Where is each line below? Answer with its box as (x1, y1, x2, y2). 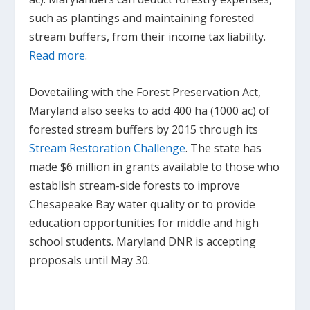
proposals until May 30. (29, 252, 151, 268)
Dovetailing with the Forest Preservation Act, (29, 84, 262, 100)
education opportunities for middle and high (29, 215, 259, 230)
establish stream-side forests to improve (29, 177, 241, 193)
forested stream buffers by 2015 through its (29, 121, 259, 137)
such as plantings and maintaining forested (29, 10, 255, 26)
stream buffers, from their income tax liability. (29, 29, 266, 44)
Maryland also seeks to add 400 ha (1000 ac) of (29, 102, 271, 118)
